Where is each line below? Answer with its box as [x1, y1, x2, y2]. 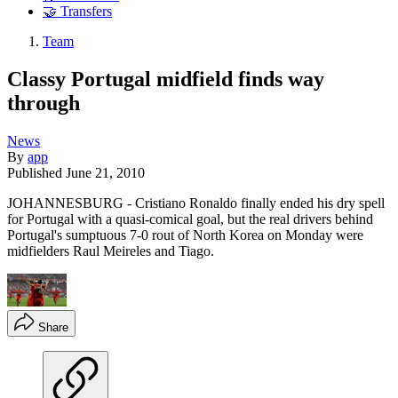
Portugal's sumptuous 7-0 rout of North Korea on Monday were [7, 227, 363, 243]
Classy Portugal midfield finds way [7, 67, 324, 91]
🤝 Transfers [43, 4, 112, 20]
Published [7, 164, 66, 180]
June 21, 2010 [66, 164, 145, 180]
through [7, 91, 80, 115]
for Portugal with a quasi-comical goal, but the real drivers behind [7, 211, 373, 227]
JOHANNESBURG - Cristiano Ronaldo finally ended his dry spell [7, 195, 385, 211]
